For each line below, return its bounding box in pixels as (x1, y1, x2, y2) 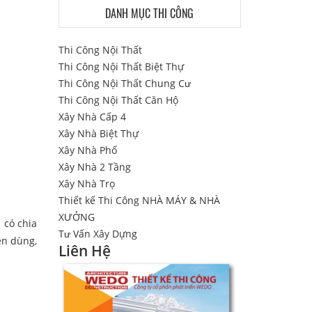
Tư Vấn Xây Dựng (58, 227, 137, 240)
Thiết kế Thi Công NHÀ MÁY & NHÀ (58, 194, 220, 207)
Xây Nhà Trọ (58, 177, 115, 190)
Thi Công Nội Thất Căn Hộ (58, 93, 178, 107)
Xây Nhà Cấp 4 (58, 110, 126, 123)
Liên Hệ (58, 241, 111, 260)
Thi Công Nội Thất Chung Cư (58, 77, 191, 90)
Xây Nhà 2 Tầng (58, 160, 131, 173)
